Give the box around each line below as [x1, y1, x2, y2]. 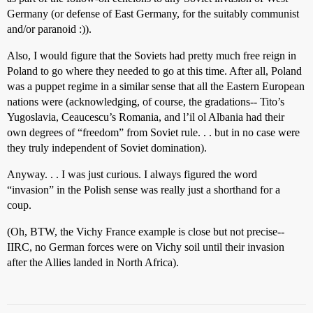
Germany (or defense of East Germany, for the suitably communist [7, 7, 299, 20]
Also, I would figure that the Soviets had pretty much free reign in [7, 49, 296, 61]
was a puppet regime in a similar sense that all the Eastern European [7, 80, 305, 92]
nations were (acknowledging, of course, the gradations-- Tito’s [7, 95, 284, 108]
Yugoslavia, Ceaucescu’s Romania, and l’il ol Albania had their [7, 110, 284, 123]
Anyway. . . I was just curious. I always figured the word [7, 168, 257, 180]
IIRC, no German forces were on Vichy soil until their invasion [7, 240, 284, 253]
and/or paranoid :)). [7, 22, 92, 35]
